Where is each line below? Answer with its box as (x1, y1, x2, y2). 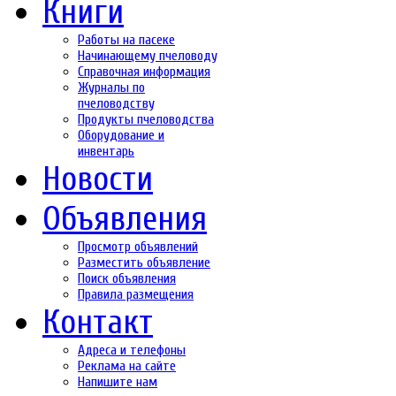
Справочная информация (78, 64, 210, 80)
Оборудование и (78, 127, 164, 143)
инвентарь (78, 143, 134, 159)
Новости (42, 159, 153, 199)
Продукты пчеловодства (78, 111, 214, 127)
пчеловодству (78, 95, 155, 111)
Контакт (42, 302, 153, 342)
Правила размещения (78, 286, 194, 302)
